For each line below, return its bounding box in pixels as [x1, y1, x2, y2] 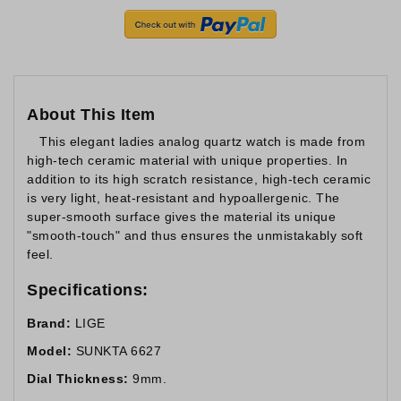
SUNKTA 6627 [72, 344, 161, 359]
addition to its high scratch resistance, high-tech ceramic [27, 171, 371, 186]
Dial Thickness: [27, 371, 129, 387]
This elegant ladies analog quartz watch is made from [39, 133, 365, 149]
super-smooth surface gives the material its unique [27, 209, 336, 224]
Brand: [27, 316, 71, 331]
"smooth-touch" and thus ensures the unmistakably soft [27, 227, 363, 243]
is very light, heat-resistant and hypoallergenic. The [27, 190, 340, 205]
